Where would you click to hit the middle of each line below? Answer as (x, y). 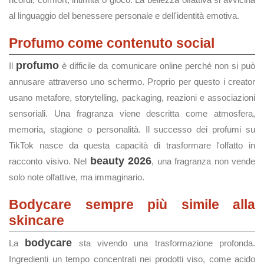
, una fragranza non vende (203, 161)
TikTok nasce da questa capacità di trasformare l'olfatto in (132, 145)
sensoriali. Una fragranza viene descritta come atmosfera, (132, 113)
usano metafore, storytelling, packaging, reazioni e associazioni (132, 98)
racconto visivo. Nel (49, 161)
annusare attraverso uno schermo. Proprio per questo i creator (132, 82)
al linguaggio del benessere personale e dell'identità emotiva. (124, 16)
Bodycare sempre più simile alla (132, 204)
